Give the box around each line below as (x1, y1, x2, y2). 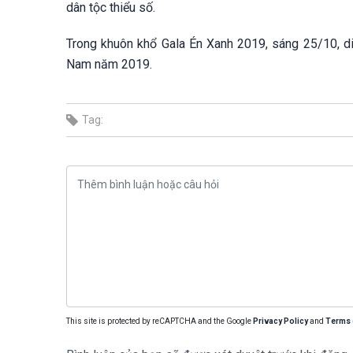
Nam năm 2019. (66, 57, 152, 72)
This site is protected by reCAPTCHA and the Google (66, 317, 253, 325)
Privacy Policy (253, 317, 308, 325)
